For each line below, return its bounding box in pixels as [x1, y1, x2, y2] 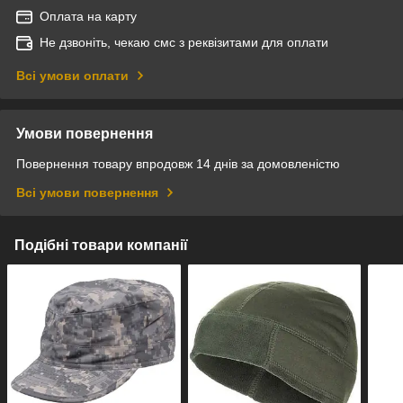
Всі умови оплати [16, 67, 129, 83]
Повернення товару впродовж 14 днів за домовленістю [16, 156, 340, 171]
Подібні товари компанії [14, 237, 188, 253]
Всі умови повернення [16, 184, 158, 200]
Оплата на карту [40, 8, 137, 23]
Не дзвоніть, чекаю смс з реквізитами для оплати [40, 34, 328, 49]
